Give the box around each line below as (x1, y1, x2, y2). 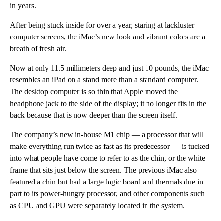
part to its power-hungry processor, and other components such (10, 189, 205, 198)
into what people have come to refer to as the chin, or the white (10, 153, 205, 162)
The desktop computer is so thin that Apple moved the (10, 87, 178, 96)
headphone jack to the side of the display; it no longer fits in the (10, 99, 206, 108)
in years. (10, 1, 36, 10)
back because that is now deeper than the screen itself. (10, 110, 177, 119)
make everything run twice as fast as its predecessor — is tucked (10, 142, 209, 150)
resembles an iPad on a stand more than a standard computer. (10, 75, 198, 84)
